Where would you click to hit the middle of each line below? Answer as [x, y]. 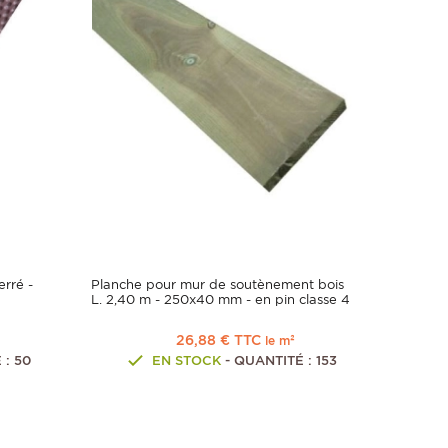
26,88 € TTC [220, 340]
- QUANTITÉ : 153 [278, 361]
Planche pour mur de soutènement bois [217, 285]
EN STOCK [186, 361]
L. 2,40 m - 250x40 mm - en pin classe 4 [220, 300]
